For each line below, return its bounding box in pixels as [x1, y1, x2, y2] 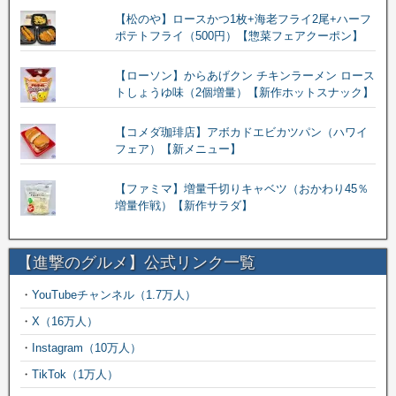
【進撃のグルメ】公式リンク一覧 [17, 252, 255, 271]
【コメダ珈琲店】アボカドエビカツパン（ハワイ [114, 125, 368, 139]
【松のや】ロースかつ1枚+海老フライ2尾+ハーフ [114, 11, 371, 26]
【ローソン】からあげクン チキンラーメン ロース [114, 68, 375, 82]
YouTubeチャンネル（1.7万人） [32, 287, 196, 301]
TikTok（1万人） [32, 367, 118, 381]
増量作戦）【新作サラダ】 [114, 198, 253, 212]
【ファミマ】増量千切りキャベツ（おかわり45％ [114, 181, 369, 195]
